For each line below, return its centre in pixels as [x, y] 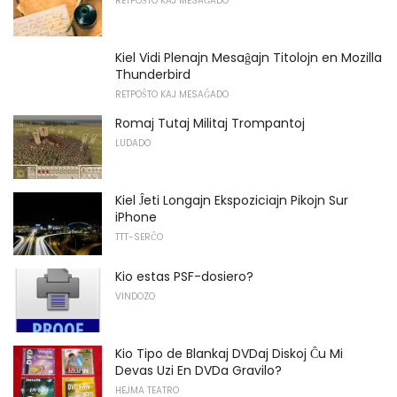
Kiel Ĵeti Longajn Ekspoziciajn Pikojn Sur [232, 200]
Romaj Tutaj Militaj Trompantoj [210, 124]
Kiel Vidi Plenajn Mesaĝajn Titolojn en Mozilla [249, 58]
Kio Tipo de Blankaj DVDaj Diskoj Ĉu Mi [229, 354]
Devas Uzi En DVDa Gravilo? [198, 371]
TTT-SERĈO [139, 237]
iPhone [136, 217]
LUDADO [133, 144]
